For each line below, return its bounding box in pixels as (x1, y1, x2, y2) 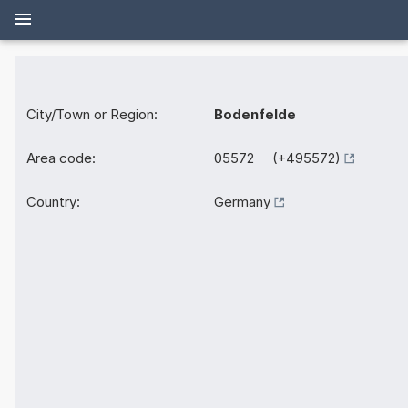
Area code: (26, 149, 96, 168)
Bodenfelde (214, 106, 296, 124)
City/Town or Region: (26, 106, 158, 124)
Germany (214, 193, 270, 211)
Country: (26, 193, 80, 211)
